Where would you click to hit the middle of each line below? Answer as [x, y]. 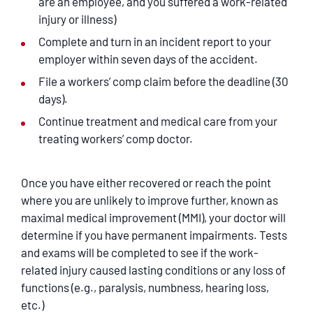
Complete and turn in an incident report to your [155, 41]
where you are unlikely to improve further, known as [150, 200]
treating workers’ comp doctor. [116, 138]
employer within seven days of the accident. [148, 59]
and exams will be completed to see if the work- [140, 252]
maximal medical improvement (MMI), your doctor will [153, 217]
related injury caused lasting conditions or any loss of [153, 270]
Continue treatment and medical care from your [158, 121]
